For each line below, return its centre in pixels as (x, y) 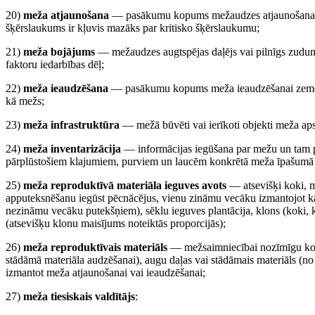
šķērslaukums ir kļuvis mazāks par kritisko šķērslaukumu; (133, 28)
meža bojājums (59, 52)
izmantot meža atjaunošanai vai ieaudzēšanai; (105, 272)
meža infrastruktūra (71, 125)
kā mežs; (25, 101)
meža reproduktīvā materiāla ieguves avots (125, 185)
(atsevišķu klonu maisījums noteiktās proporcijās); (116, 223)
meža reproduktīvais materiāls (95, 247)
